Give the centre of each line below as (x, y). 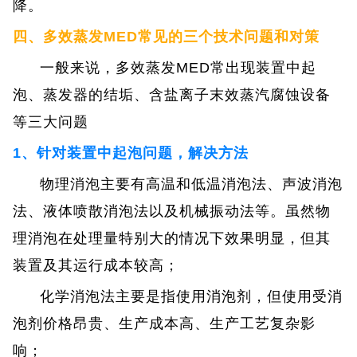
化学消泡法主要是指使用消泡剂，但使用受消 (192, 296)
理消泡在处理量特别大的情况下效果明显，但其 (172, 238)
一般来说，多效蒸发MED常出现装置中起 (178, 67)
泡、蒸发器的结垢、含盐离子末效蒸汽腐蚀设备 (172, 94)
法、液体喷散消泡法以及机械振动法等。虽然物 (172, 211)
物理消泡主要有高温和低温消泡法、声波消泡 (192, 184)
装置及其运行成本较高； (96, 265)
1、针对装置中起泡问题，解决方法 (131, 153)
